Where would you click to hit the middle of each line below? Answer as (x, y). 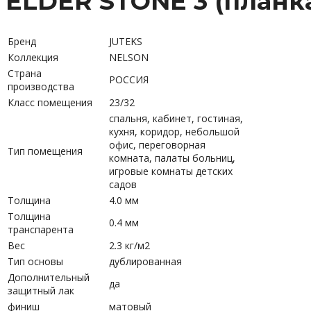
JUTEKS (126, 41)
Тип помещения (45, 151)
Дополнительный (49, 277)
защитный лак (41, 290)
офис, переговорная (157, 144)
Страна (25, 73)
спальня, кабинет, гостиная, (176, 118)
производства (41, 86)
